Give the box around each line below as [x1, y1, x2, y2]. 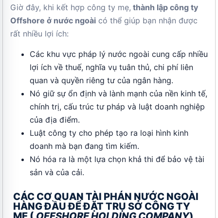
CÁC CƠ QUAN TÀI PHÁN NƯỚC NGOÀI [13, 191, 199, 202]
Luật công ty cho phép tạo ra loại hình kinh [30, 128, 188, 138]
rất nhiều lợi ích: [10, 29, 69, 38]
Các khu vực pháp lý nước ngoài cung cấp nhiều [30, 49, 208, 59]
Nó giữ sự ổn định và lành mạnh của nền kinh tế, [30, 89, 207, 98]
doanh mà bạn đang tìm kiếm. [30, 141, 139, 151]
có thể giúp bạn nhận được [96, 16, 198, 25]
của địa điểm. [30, 115, 80, 125]
